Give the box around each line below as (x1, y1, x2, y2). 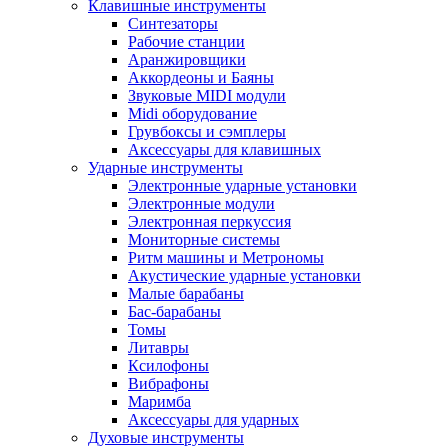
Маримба (128, 393, 191, 410)
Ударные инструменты (88, 159, 243, 176)
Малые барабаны (128, 285, 244, 302)
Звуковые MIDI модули (128, 87, 286, 104)
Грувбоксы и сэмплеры (128, 123, 286, 140)
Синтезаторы (128, 15, 218, 32)
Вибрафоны (128, 375, 209, 392)
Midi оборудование (128, 105, 257, 122)
